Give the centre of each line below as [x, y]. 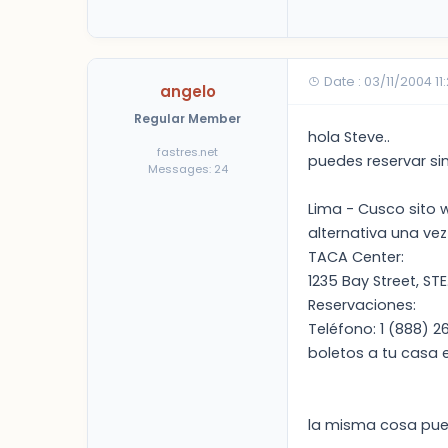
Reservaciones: [362, 305]
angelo [187, 91]
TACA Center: [356, 257]
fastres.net [187, 152]
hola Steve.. [349, 137]
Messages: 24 [187, 169]
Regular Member [187, 118]
